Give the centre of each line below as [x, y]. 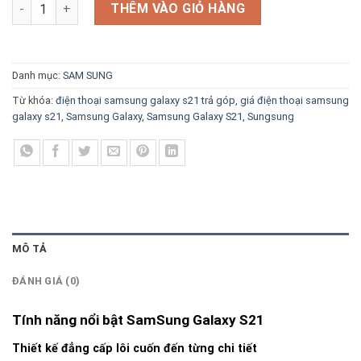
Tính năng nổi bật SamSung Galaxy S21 [138, 320]
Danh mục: [37, 76]
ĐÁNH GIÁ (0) [46, 281]
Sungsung [271, 117]
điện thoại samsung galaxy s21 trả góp [145, 101]
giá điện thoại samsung [295, 101]
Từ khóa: [34, 101]
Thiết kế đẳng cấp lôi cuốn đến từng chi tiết [135, 348]
